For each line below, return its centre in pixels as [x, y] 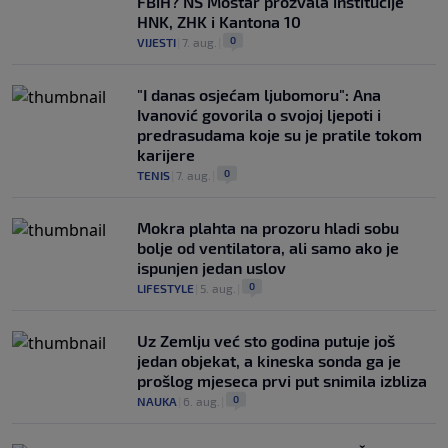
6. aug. [201, 401]
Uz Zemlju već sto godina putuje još [266, 340]
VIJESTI [156, 42]
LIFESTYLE [165, 288]
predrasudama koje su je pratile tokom [279, 134]
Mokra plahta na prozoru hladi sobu [268, 227]
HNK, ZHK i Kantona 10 [219, 21]
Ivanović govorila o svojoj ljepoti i [259, 114]
